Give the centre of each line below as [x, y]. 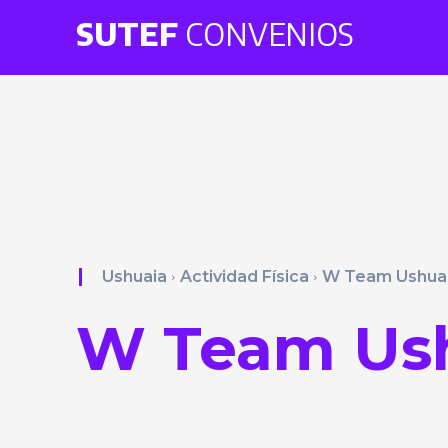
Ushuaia [134, 276]
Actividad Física [244, 276]
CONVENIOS [266, 33]
